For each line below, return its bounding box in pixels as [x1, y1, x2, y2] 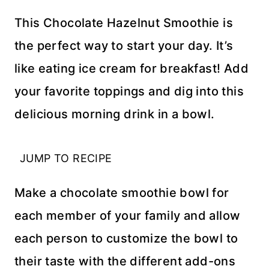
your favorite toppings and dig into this [14, 84, 244, 98]
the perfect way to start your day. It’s [14, 38, 234, 53]
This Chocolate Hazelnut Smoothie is [14, 16, 233, 30]
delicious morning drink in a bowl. [14, 107, 215, 121]
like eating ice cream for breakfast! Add [14, 61, 249, 76]
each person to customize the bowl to [14, 231, 238, 246]
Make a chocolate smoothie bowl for [14, 186, 229, 200]
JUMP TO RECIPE [20, 152, 112, 165]
